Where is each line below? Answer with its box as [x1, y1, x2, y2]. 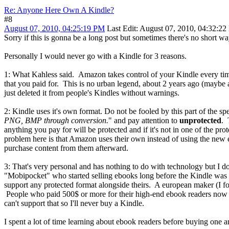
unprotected [179, 116, 221, 125]
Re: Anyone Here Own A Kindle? [4, 6, 114, 15]
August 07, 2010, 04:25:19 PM [4, 24, 105, 33]
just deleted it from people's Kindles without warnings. [4, 88, 179, 98]
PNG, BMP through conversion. [4, 116, 108, 125]
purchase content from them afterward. [4, 144, 128, 153]
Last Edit [107, 24, 136, 33]
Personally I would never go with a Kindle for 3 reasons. [4, 52, 187, 61]
